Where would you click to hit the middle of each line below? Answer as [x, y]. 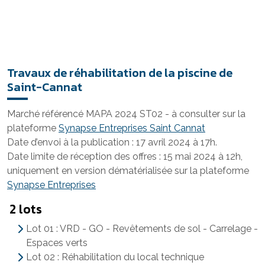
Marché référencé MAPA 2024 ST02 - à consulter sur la [126, 114]
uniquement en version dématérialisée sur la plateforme [128, 171]
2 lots [26, 209]
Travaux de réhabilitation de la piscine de [120, 73]
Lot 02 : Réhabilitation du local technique [115, 257]
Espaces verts [57, 243]
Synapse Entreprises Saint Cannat [132, 128]
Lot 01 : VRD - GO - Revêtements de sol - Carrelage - [142, 229]
